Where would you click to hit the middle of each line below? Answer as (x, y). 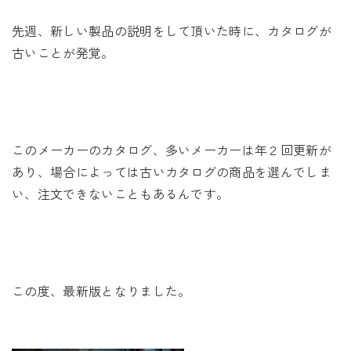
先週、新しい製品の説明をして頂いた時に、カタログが (172, 31)
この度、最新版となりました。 (101, 291)
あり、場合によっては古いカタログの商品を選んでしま (172, 172)
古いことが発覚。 (63, 52)
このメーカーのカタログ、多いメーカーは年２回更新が (172, 150)
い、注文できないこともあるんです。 (121, 194)
